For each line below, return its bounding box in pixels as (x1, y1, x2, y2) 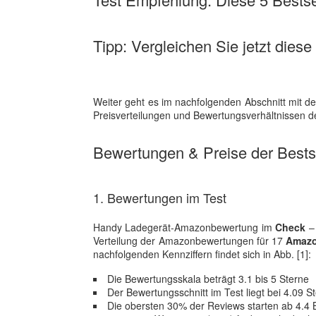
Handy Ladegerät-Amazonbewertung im (93, 220, 276, 234)
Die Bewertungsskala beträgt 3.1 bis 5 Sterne (107, 272, 309, 286)
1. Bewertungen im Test (93, 188, 226, 207)
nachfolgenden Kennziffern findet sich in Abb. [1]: (93, 247, 311, 261)
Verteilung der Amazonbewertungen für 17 (93, 233, 286, 248)
